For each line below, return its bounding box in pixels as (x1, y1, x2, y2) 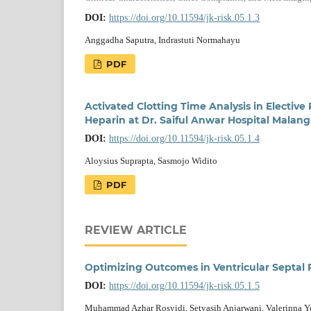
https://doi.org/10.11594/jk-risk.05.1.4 (109, 133, 260, 144)
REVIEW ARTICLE (85, 223, 187, 237)
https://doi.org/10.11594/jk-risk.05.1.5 (109, 280, 260, 291)
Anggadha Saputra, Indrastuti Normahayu (85, 34, 240, 45)
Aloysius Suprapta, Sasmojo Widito (85, 155, 217, 166)
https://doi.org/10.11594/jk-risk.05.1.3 (109, 12, 260, 23)
